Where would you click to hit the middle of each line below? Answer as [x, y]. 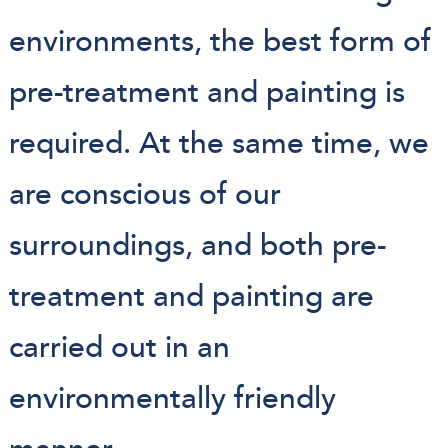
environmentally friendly [172, 398]
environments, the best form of [219, 41]
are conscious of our [144, 194]
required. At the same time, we [218, 143]
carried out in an [119, 347]
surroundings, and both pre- [197, 245]
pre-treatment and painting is [206, 92]
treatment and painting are [191, 296]
